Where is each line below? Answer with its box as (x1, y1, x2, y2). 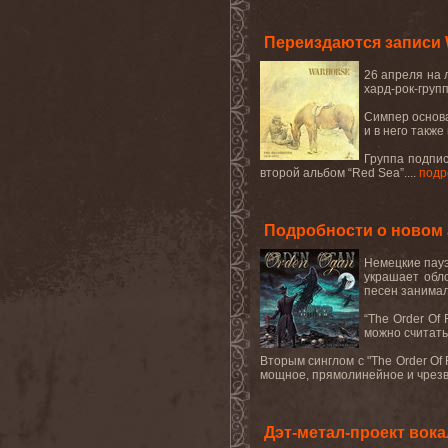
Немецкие (364, 256, 421, 270)
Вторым (260, 354, 305, 368)
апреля (381, 68, 424, 82)
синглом (308, 354, 355, 368)
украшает (364, 270, 419, 284)
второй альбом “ (260, 166, 352, 180)
